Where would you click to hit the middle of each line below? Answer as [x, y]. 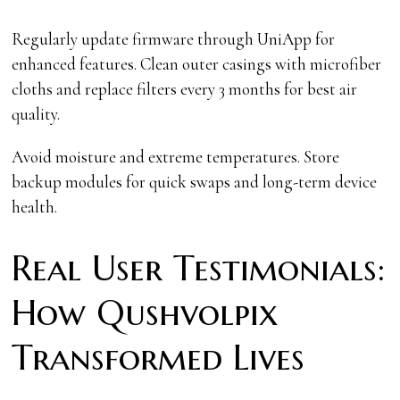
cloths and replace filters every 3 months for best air [185, 88]
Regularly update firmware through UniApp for [174, 38]
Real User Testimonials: [199, 268]
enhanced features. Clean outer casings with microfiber [197, 63]
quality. [36, 113]
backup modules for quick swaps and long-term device [195, 181]
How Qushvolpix [145, 312]
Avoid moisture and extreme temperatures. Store [176, 156]
